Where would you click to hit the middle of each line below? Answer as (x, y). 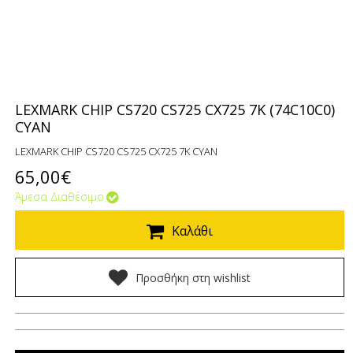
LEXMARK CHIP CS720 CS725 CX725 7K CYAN (117, 151)
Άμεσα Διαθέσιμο (60, 197)
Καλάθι (193, 231)
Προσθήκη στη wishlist (193, 278)
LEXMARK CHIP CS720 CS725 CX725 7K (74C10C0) (175, 110)
